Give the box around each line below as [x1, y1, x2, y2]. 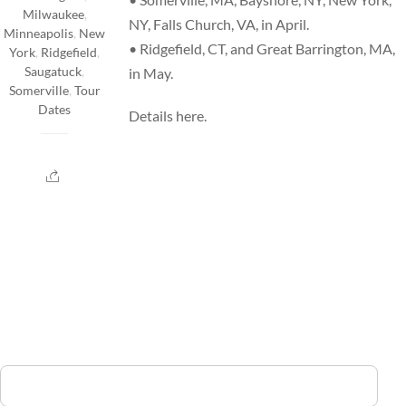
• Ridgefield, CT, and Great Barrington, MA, [129, 40, 396, 58]
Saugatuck [24, 64, 82, 80]
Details [129, 106, 177, 124]
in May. [129, 64, 174, 82]
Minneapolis [4, 26, 73, 42]
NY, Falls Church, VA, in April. [129, 15, 310, 34]
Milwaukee [22, 7, 84, 23]
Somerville [8, 83, 69, 99]
